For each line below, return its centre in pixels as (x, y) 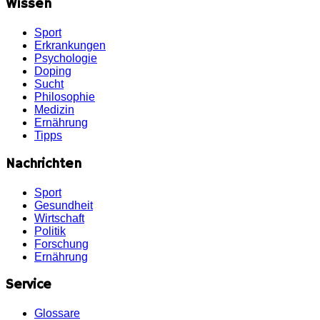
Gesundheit (64, 205)
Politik (50, 231)
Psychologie (66, 59)
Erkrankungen (70, 46)
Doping (53, 71)
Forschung (61, 244)
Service (29, 285)
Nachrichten (44, 164)
